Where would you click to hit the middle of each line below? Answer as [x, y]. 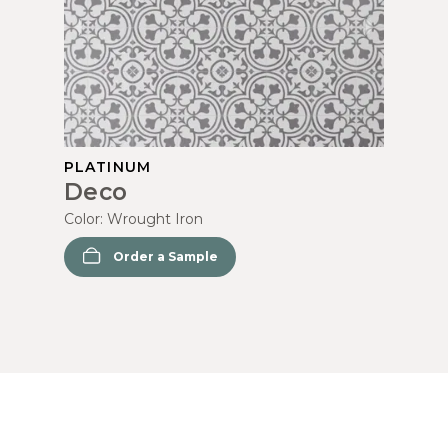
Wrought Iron [155, 218]
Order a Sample [165, 256]
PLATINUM [107, 166]
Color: [85, 218]
